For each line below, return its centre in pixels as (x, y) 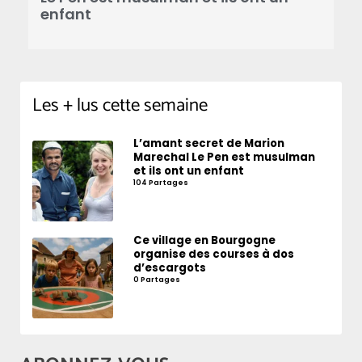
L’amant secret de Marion (209, 143)
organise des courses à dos (214, 254)
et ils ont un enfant (189, 170)
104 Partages (161, 182)
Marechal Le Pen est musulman (225, 157)
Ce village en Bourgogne (205, 240)
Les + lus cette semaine (120, 105)
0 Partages (157, 279)
